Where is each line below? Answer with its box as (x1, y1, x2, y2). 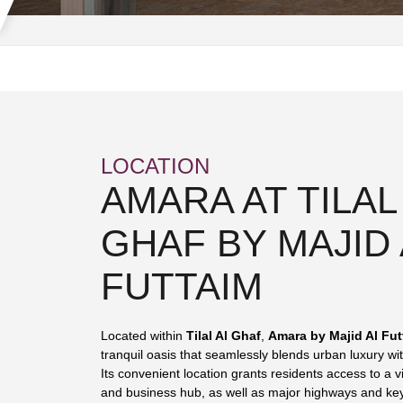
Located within (101, 327, 186, 343)
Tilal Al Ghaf (186, 327, 261, 343)
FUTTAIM (101, 264, 263, 308)
